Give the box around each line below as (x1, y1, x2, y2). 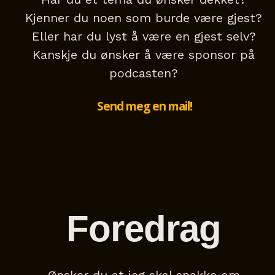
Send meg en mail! (96, 98, 192, 115)
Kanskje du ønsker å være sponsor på (33, 47, 255, 63)
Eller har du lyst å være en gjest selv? (31, 29, 256, 44)
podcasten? (109, 66, 178, 81)
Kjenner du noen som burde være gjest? (25, 10, 262, 26)
